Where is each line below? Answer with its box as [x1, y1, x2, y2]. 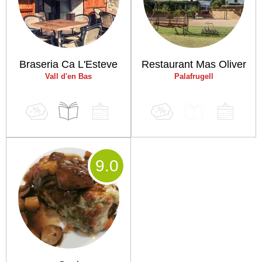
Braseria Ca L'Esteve [19, 58, 118, 70]
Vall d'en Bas [45, 72, 92, 81]
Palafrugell [174, 72, 213, 81]
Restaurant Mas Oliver [141, 58, 246, 70]
